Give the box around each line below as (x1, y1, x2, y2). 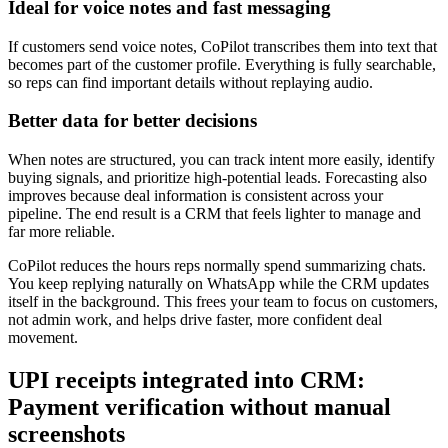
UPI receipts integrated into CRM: (8, 366, 365, 393)
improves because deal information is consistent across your (8, 186, 383, 204)
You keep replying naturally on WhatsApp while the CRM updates (8, 274, 429, 292)
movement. (8, 328, 78, 346)
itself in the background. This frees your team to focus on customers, (8, 292, 438, 310)
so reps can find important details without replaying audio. (8, 73, 373, 91)
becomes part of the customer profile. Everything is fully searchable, (8, 55, 436, 73)
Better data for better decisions (8, 110, 257, 132)
